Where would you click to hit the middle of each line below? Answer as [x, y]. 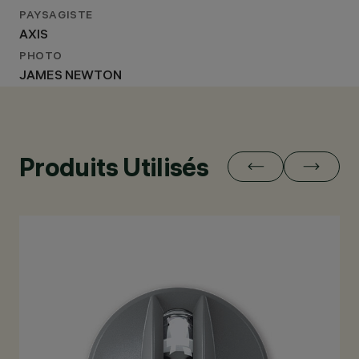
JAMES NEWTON [71, 77]
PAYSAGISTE [56, 16]
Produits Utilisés [114, 167]
